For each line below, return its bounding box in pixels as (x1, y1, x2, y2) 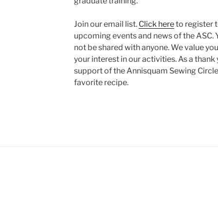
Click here (138, 19, 174, 29)
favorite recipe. (73, 78, 128, 88)
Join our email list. (73, 19, 139, 29)
